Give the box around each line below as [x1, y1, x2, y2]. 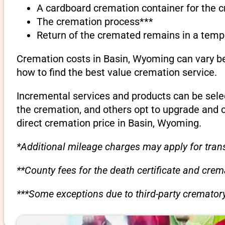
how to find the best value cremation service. [16, 66, 217, 79]
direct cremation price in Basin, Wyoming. [16, 117, 201, 130]
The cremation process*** [36, 16, 153, 28]
